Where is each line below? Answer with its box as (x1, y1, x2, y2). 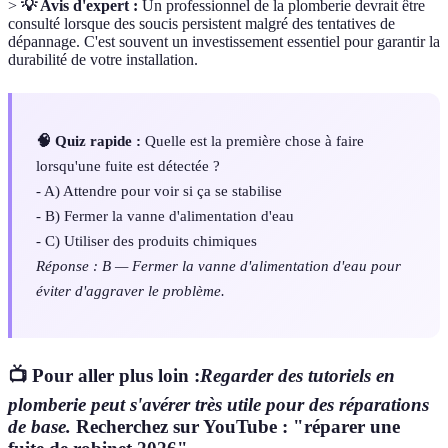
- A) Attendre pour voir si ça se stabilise (36, 181, 282, 199)
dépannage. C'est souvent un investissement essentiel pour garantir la (8, 32, 440, 50)
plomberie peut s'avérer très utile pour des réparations (8, 394, 429, 416)
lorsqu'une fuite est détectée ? (36, 156, 220, 174)
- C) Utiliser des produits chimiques (36, 231, 257, 249)
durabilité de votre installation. (8, 50, 198, 68)
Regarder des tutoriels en (200, 365, 395, 387)
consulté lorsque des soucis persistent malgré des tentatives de (8, 14, 395, 32)
